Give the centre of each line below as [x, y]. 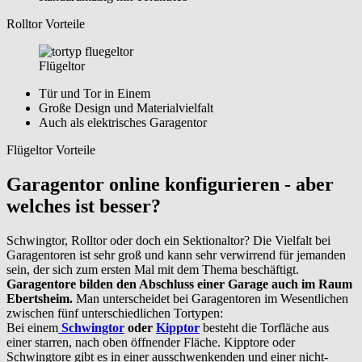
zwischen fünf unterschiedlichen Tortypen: [115, 314]
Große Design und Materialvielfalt [126, 108]
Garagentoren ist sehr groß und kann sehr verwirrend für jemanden [176, 255]
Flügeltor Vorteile [51, 150]
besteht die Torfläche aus [264, 328]
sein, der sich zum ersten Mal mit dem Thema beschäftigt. [153, 270]
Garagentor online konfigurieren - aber [170, 185]
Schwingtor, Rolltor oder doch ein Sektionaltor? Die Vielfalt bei [168, 241]
